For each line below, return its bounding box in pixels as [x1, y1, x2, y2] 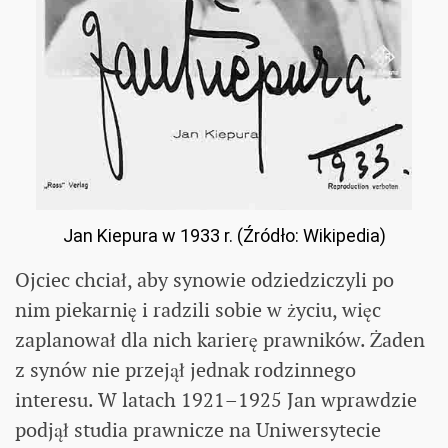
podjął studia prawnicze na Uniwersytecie [15, 416, 381, 443]
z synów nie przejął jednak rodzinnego [15, 356, 356, 383]
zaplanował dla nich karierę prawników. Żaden [15, 326, 425, 353]
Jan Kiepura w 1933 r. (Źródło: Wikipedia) [62, 224, 386, 246]
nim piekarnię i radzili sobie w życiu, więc [15, 296, 381, 323]
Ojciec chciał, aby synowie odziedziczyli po [15, 266, 394, 293]
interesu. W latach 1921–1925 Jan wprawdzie [15, 386, 417, 413]
